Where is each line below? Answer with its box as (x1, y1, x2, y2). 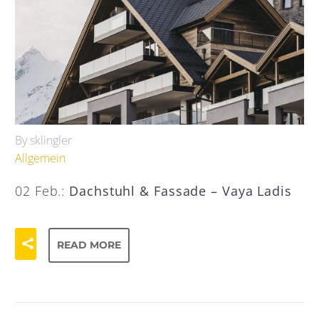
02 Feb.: (15, 182, 70, 199)
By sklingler (15, 132, 72, 149)
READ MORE (57, 238, 121, 251)
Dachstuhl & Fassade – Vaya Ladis (69, 182, 292, 199)
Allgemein (15, 150, 66, 167)
